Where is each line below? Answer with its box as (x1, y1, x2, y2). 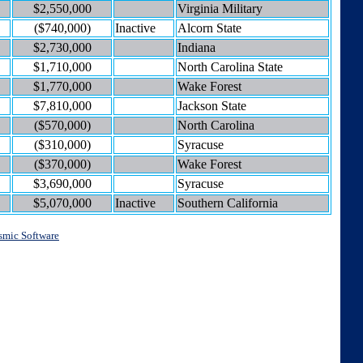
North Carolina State (177, 59, 283, 74)
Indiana (177, 40, 216, 54)
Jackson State (177, 98, 246, 113)
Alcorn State (177, 20, 241, 35)
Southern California (177, 195, 278, 210)
